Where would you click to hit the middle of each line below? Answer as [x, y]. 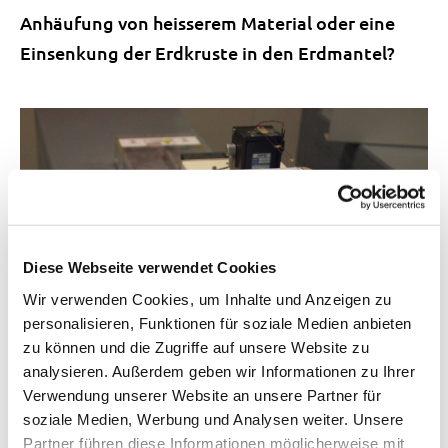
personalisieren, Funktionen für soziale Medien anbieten [217, 323]
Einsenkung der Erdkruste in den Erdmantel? [207, 53]
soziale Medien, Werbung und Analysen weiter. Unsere [213, 419]
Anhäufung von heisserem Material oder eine [207, 23]
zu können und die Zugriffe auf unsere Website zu [196, 347]
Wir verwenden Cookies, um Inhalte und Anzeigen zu [207, 299]
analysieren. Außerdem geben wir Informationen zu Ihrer [219, 371]
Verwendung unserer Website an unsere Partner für [202, 395]
